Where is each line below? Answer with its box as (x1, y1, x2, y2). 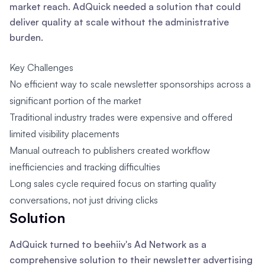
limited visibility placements (9, 128, 119, 140)
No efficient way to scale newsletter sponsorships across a (9, 78, 251, 91)
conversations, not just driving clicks (9, 194, 158, 206)
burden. (9, 31, 43, 44)
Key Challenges (9, 62, 73, 74)
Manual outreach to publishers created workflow (9, 144, 210, 157)
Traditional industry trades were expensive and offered (9, 111, 232, 124)
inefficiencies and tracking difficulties (9, 161, 160, 173)
